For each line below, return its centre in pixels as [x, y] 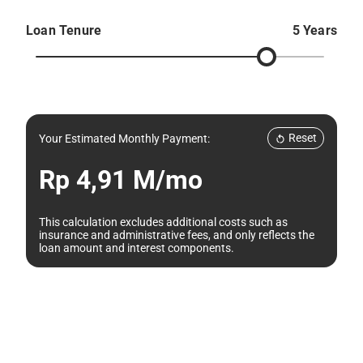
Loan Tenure [64, 31]
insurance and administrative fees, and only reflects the [177, 235]
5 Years [314, 31]
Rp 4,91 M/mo [121, 179]
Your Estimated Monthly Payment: [124, 138]
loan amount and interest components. [137, 248]
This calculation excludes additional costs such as [163, 222]
